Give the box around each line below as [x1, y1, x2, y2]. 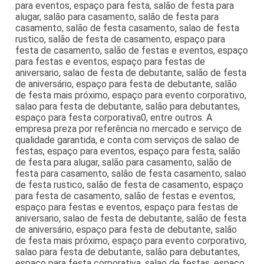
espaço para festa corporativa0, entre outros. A [15, 111, 213, 123]
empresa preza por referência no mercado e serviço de [15, 123, 242, 134]
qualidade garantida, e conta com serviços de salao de [15, 134, 240, 146]
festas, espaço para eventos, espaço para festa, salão [15, 145, 241, 157]
